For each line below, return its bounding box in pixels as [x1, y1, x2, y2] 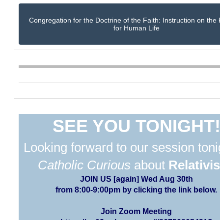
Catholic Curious [38, 158, 131, 173]
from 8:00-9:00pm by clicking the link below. [55, 186, 217, 194]
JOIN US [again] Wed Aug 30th [80, 175, 193, 184]
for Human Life [113, 24, 160, 32]
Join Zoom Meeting [101, 207, 172, 216]
